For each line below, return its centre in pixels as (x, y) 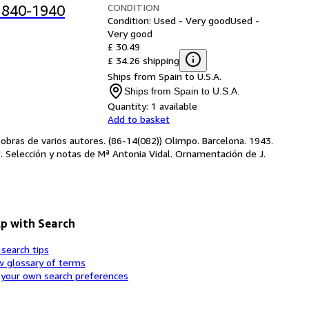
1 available (174, 106)
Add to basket (139, 119)
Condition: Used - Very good (169, 20)
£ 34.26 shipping (143, 60)
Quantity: (128, 106)
